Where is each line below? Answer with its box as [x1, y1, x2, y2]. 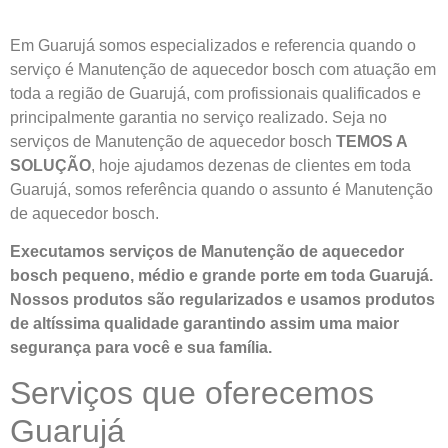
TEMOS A [336, 132, 407, 150]
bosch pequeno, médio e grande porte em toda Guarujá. [10, 266, 433, 284]
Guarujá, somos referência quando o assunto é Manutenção [10, 180, 433, 198]
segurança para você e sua [10, 338, 219, 356]
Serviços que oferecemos [10, 375, 374, 412]
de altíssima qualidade [10, 314, 179, 332]
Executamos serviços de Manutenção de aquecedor [10, 242, 404, 260]
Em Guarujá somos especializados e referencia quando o [10, 36, 416, 54]
